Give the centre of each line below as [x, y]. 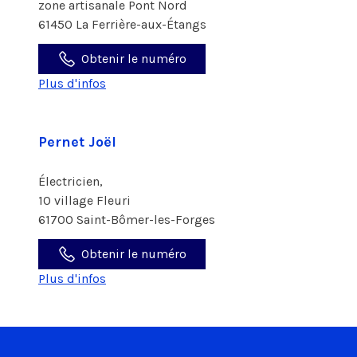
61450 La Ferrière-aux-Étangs [122, 24]
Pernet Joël [77, 142]
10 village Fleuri [86, 200]
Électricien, [72, 181]
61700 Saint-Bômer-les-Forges [127, 220]
